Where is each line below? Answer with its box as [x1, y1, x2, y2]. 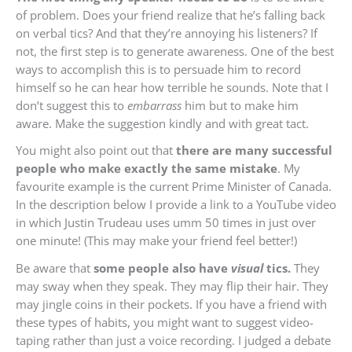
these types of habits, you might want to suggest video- [16, 313, 313, 330]
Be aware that [16, 259, 93, 276]
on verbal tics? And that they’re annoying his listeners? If [16, 24, 317, 41]
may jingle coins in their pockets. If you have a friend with [16, 295, 327, 312]
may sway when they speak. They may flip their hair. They [16, 277, 328, 294]
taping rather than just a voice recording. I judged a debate [16, 332, 331, 348]
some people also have [93, 259, 231, 276]
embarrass [127, 97, 181, 113]
